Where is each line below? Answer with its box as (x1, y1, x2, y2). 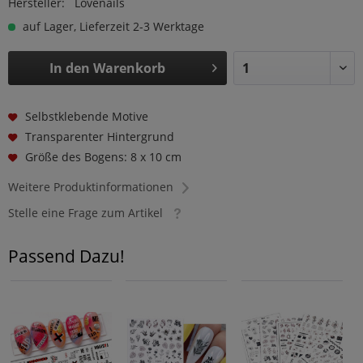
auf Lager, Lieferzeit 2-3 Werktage (19, 18, 204, 34)
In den (49, 58, 91, 77)
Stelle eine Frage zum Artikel (8, 204, 163, 220)
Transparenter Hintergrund (24, 128, 174, 144)
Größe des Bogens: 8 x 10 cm (24, 148, 181, 164)
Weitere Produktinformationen (8, 178, 173, 194)
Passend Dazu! (8, 244, 125, 267)
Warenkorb (93, 58, 166, 77)
